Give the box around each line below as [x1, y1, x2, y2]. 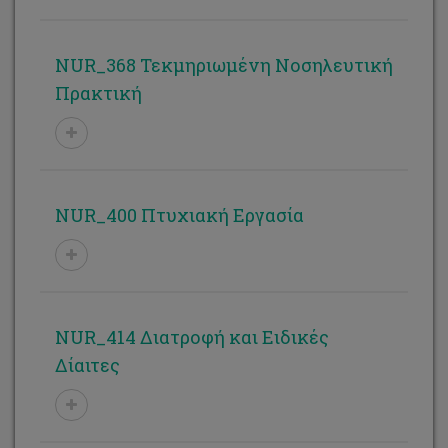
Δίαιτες [55, 353, 120, 377]
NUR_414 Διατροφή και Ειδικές [55, 325, 329, 349]
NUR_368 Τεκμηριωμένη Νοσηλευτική [55, 53, 393, 77]
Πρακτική [55, 81, 142, 105]
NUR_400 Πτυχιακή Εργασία [55, 203, 304, 227]
